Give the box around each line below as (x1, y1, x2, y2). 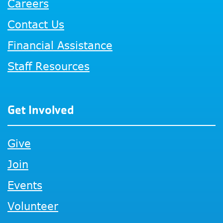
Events (7, 179, 42, 191)
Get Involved (7, 102, 74, 117)
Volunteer (7, 200, 58, 212)
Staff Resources (7, 60, 90, 72)
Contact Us (7, 18, 64, 30)
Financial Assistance (7, 39, 112, 51)
